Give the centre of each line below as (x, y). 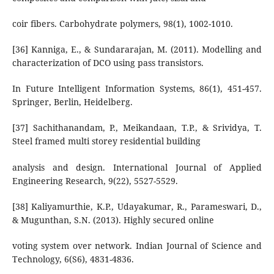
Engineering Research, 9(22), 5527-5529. (95, 180)
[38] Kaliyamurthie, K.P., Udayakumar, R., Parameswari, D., (137, 206)
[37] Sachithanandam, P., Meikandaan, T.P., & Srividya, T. (137, 128)
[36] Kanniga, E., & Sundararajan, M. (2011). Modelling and (137, 50)
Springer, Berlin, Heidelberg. (72, 102)
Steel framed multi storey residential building (106, 141)
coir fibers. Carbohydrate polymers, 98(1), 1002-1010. (122, 24)
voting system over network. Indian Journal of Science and (137, 245)
